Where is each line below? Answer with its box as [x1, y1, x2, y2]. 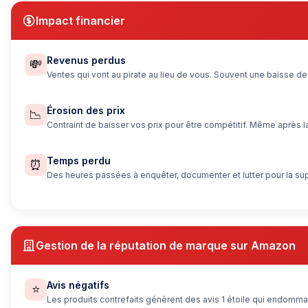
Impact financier [36, 14, 125, 28]
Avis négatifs [47, 279, 109, 291]
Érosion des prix [47, 104, 125, 117]
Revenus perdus [47, 54, 126, 67]
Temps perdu [47, 155, 111, 167]
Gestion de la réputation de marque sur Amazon [36, 239, 296, 253]
